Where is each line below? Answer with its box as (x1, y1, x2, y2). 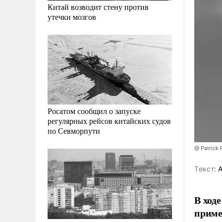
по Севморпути (48, 125, 100, 136)
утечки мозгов (48, 11, 96, 22)
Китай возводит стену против (48, 1, 149, 12)
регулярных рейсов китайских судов (48, 115, 171, 126)
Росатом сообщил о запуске (48, 106, 141, 116)
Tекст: (194, 164, 216, 173)
